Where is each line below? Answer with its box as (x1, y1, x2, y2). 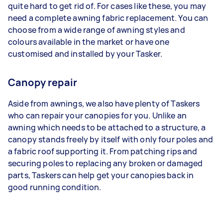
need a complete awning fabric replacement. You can (8, 12, 209, 23)
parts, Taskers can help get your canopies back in (8, 170, 194, 181)
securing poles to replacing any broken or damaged (8, 158, 203, 169)
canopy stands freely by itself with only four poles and (8, 134, 214, 145)
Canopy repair (8, 76, 77, 89)
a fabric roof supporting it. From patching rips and (8, 146, 198, 157)
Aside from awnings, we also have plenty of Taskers (8, 98, 200, 109)
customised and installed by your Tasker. (8, 48, 162, 59)
